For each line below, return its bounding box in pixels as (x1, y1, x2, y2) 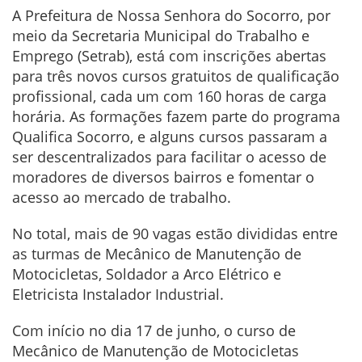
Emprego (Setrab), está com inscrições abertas (12, 46, 326, 66)
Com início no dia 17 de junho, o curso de (12, 321, 296, 341)
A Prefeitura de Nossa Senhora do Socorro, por (12, 6, 330, 26)
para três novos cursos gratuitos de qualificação (12, 66, 339, 86)
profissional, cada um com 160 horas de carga (12, 86, 326, 107)
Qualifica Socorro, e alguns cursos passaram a (12, 127, 327, 147)
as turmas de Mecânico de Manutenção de (12, 244, 301, 264)
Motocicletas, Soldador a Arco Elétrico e (12, 264, 281, 284)
